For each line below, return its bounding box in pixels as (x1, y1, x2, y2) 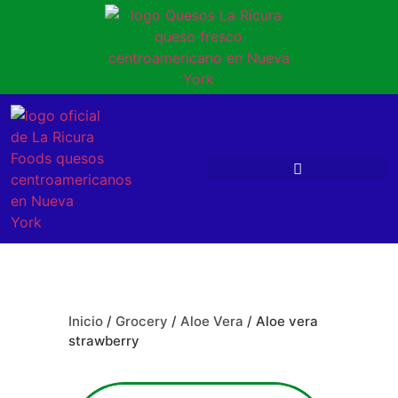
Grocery (115, 313, 168, 330)
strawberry (68, 332, 139, 349)
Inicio (68, 313, 103, 330)
